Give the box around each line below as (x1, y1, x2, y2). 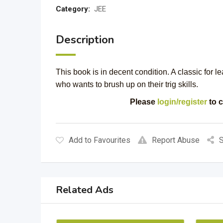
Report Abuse (152, 135, 200, 145)
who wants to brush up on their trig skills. (56, 80, 198, 89)
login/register (157, 98, 207, 106)
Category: (56, 4, 90, 13)
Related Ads (56, 183, 113, 197)
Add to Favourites (69, 135, 130, 145)
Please (129, 98, 157, 106)
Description (56, 32, 114, 47)
